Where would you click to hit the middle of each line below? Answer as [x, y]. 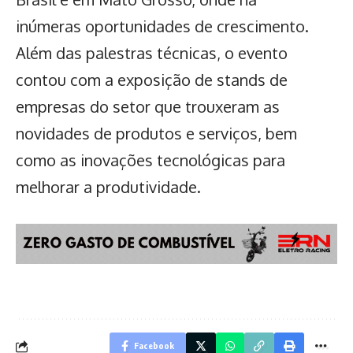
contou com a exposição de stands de [152, 80]
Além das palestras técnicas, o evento [152, 53]
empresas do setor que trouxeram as [148, 107]
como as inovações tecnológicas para [150, 160]
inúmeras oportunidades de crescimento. [162, 26]
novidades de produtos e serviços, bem [156, 134]
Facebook [154, 346]
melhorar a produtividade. [108, 187]
